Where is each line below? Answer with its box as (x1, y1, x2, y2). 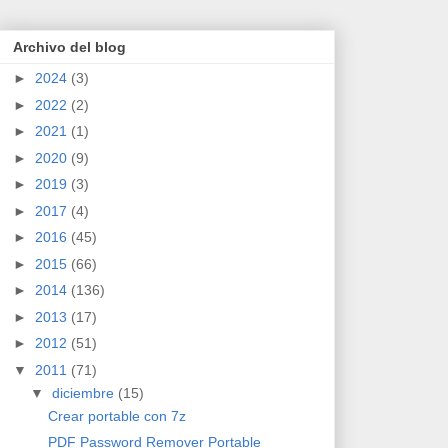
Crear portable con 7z (47, 407, 186, 424)
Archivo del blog (13, 39, 126, 56)
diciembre (51, 384, 118, 401)
